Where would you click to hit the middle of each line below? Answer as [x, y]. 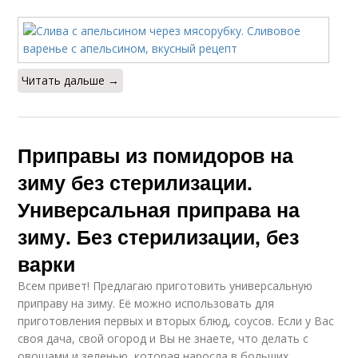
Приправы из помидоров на [156, 155]
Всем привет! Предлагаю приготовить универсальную [165, 286]
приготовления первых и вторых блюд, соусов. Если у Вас [176, 321]
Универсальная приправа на [159, 209]
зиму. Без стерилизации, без [159, 237]
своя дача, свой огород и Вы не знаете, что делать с [163, 338]
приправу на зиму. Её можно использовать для [146, 303]
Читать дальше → [71, 80]
